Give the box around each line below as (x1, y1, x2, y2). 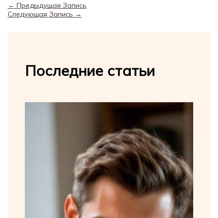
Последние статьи (24, 61, 155, 80)
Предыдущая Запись (14, 1, 87, 10)
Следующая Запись (7, 10, 75, 19)
